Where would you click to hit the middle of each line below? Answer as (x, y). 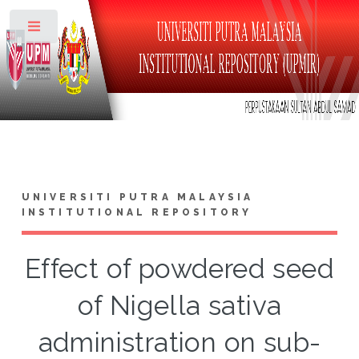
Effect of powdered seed (179, 268)
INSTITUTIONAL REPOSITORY (137, 212)
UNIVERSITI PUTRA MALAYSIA (137, 197)
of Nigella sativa (179, 305)
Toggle (85, 30)
